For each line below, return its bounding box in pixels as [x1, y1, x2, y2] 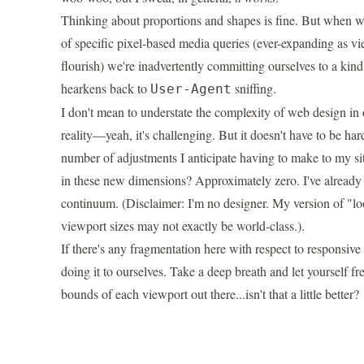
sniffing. [231, 80, 276, 97]
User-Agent [149, 81, 232, 97]
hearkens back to [60, 80, 150, 97]
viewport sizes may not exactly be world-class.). [60, 217, 305, 235]
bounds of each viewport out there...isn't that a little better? [60, 285, 359, 303]
